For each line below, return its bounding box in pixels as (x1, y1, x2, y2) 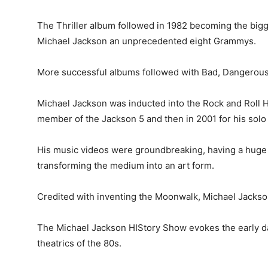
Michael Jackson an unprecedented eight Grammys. (37, 35, 256, 47)
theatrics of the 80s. (37, 237, 121, 249)
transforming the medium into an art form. (37, 159, 214, 171)
